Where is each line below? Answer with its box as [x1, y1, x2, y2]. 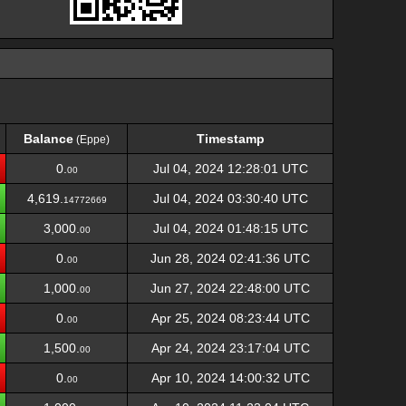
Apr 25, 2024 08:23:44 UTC [150, 311, 310, 325]
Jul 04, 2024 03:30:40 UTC [152, 191, 308, 206]
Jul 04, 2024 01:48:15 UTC [152, 221, 308, 236]
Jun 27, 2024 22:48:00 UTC [150, 281, 310, 295]
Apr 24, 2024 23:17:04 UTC [150, 341, 310, 355]
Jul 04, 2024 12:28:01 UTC [152, 161, 308, 176]
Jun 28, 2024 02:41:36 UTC [150, 251, 310, 266]
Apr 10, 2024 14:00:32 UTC [150, 371, 310, 385]
